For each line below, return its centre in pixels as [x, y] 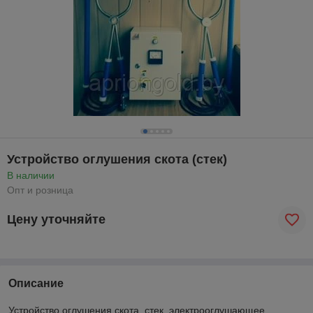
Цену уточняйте [56, 220]
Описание [36, 283]
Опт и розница [40, 190]
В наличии [31, 175]
